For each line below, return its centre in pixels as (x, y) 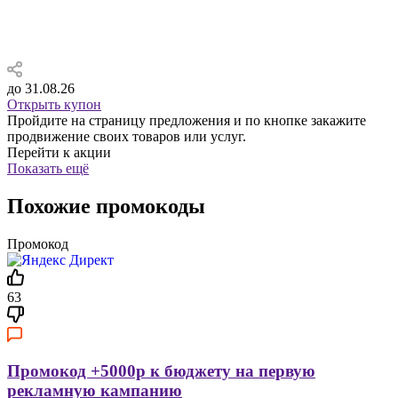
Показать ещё (48, 168)
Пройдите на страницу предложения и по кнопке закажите (187, 120)
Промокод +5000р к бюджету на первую (161, 371)
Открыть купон (54, 104)
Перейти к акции (59, 152)
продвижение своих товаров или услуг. (127, 136)
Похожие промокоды (106, 206)
